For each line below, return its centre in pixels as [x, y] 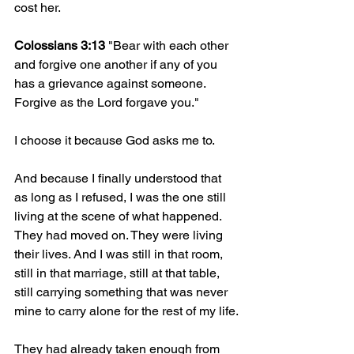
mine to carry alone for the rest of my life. [126, 311]
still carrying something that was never [122, 292]
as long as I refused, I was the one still [122, 197]
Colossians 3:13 [60, 45]
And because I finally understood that [119, 178]
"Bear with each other [168, 45]
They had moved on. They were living [120, 235]
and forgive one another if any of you [117, 64]
